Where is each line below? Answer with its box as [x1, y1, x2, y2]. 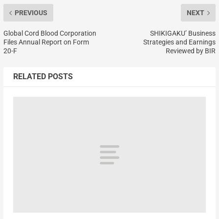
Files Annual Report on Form [3, 38, 89, 46]
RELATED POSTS [13, 72, 73, 82]
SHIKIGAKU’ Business [150, 29, 216, 38]
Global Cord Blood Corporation [3, 29, 96, 38]
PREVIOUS [14, 9, 47, 17]
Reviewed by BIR [166, 47, 216, 55]
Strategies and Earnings [143, 38, 216, 46]
